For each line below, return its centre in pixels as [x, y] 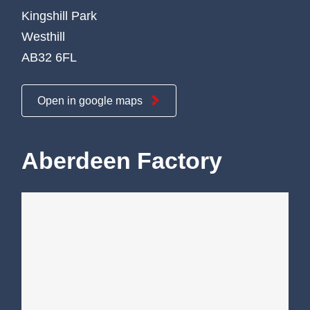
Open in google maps [90, 100]
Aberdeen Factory [122, 160]
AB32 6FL [49, 58]
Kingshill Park [59, 16]
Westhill [43, 37]
